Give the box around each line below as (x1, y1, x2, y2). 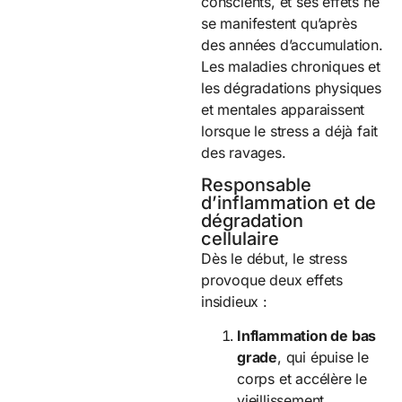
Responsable (201, 174, 311, 197)
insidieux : (201, 293, 267, 311)
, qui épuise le (277, 348, 370, 367)
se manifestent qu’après (201, 13, 357, 32)
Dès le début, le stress (201, 249, 347, 268)
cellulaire (201, 228, 279, 250)
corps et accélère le (237, 370, 368, 389)
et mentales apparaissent (201, 100, 365, 118)
